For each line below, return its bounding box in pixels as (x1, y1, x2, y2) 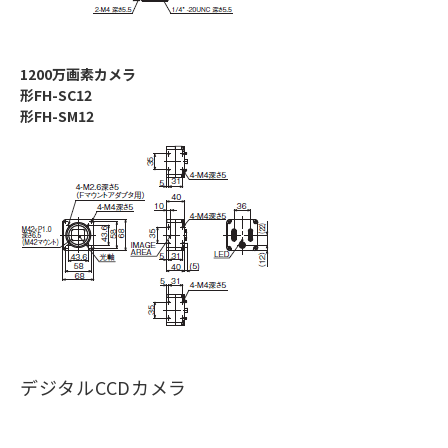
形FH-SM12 (20, 106, 94, 127)
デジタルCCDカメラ (20, 374, 187, 401)
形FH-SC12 (20, 85, 92, 106)
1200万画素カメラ (20, 64, 136, 85)
